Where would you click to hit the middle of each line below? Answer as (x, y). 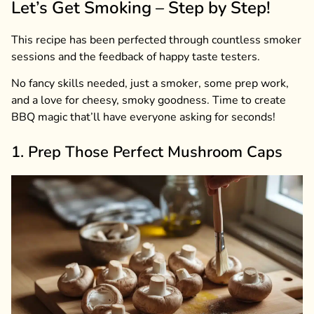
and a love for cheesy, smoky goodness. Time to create (149, 101)
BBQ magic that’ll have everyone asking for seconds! (143, 117)
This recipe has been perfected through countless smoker (156, 40)
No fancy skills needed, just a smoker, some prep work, (150, 84)
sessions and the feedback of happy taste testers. (136, 56)
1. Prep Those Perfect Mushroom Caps (147, 152)
